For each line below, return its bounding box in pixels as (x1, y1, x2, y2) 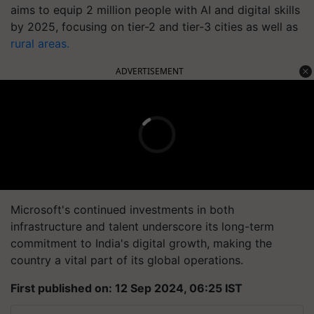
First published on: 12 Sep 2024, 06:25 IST (11, 280, 243, 295)
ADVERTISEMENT (116, 64, 184, 77)
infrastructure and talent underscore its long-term (11, 219, 274, 233)
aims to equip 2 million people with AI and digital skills (11, 2, 300, 17)
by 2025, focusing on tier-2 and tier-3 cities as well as (11, 19, 298, 34)
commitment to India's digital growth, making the (11, 235, 272, 250)
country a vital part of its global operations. (11, 252, 243, 267)
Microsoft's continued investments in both (11, 202, 234, 217)
